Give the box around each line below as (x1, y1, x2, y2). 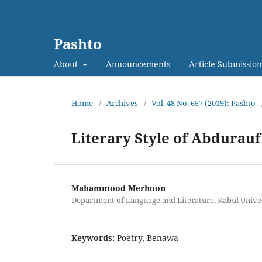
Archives (106, 97, 138, 108)
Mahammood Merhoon (71, 182, 166, 194)
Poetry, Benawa (117, 232, 178, 243)
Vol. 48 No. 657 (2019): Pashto (151, 97, 256, 108)
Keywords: (71, 232, 117, 243)
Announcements (105, 58, 170, 70)
